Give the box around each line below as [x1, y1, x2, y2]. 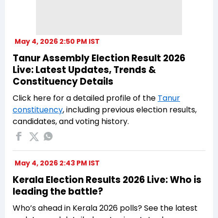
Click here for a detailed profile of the [13, 92, 158, 104]
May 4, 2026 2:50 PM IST [15, 36, 100, 46]
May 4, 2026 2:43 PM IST [15, 158, 100, 168]
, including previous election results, [63, 104, 197, 115]
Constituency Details [13, 74, 113, 88]
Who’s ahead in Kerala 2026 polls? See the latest [13, 202, 198, 214]
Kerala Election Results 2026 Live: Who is [13, 173, 201, 186]
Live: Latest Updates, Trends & [13, 63, 156, 76]
